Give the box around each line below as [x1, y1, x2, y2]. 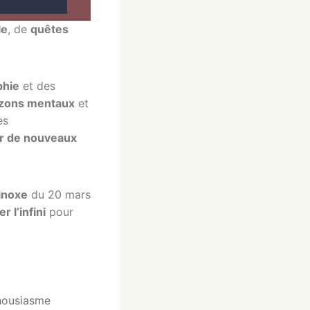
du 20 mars [28, 188, 91, 202]
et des [19, 79, 55, 93]
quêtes [30, 22, 69, 37]
